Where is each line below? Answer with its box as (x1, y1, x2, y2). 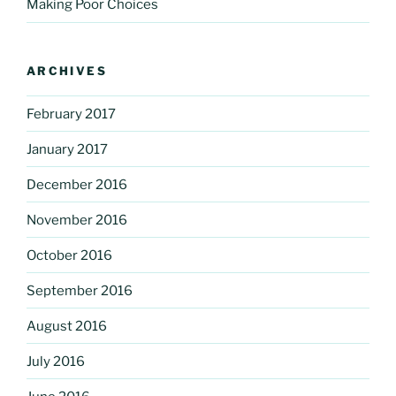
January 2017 (27, 141, 108, 157)
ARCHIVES (27, 63, 107, 78)
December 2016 (27, 176, 127, 193)
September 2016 (27, 282, 133, 299)
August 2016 (27, 317, 107, 334)
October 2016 (27, 247, 112, 263)
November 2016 (27, 211, 127, 228)
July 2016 (27, 353, 85, 369)
